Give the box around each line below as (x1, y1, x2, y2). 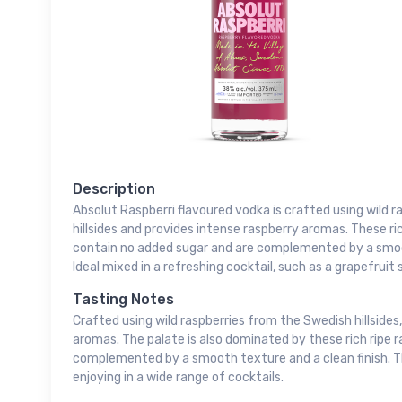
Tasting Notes (73, 291, 174, 309)
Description (73, 180, 155, 198)
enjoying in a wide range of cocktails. (73, 370, 284, 386)
